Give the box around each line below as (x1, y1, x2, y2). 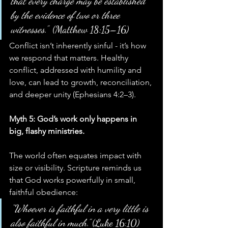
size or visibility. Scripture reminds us (9, 163, 144, 173)
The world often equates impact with (9, 151, 144, 161)
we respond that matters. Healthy (9, 53, 130, 63)
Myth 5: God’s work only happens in (9, 114, 139, 124)
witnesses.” (11, 23, 47, 36)
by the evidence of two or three (11, 9, 122, 22)
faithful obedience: (9, 187, 78, 197)
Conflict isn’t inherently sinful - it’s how (9, 41, 148, 51)
